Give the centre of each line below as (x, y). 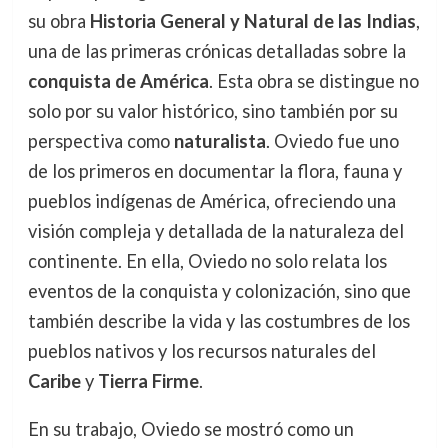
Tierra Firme (148, 380)
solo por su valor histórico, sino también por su (212, 110)
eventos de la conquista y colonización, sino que (219, 290)
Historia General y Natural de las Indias (252, 20)
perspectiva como (100, 140)
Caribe (54, 380)
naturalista (219, 140)
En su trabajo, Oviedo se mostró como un (190, 428)
